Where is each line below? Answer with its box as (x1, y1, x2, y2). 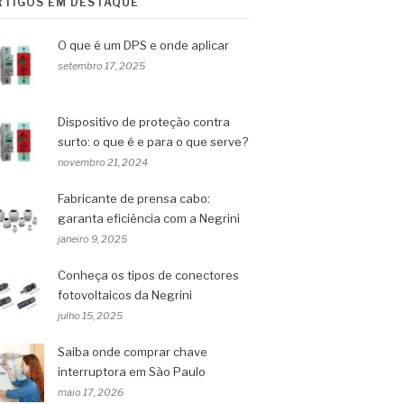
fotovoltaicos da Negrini (58, 288, 192, 302)
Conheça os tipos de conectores (58, 268, 239, 282)
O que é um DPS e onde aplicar (58, 38, 229, 52)
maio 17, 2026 (58, 386, 124, 399)
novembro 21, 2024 (58, 156, 148, 169)
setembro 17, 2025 (58, 60, 145, 72)
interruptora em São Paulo (58, 364, 206, 379)
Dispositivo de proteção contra (58, 115, 230, 129)
